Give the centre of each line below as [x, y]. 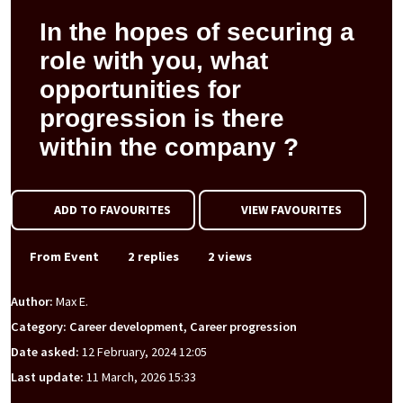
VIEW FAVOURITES [290, 210]
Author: [33, 302]
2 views [228, 256]
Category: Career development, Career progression [154, 327]
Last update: [49, 377]
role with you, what [154, 61]
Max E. [72, 302]
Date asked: [46, 352]
